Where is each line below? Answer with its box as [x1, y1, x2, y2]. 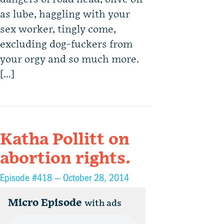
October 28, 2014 [63, 172, 129, 184]
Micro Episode [8, 197, 82, 209]
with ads [84, 198, 121, 209]
